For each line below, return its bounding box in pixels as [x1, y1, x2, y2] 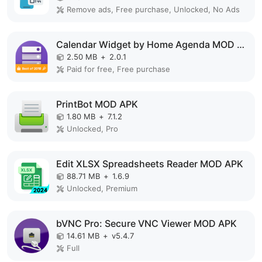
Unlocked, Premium [67, 184, 137, 193]
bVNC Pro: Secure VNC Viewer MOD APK [56, 218, 237, 229]
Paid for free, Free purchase [67, 64, 170, 74]
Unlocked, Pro [67, 124, 118, 133]
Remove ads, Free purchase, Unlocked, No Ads [67, 5, 240, 14]
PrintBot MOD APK [56, 98, 138, 110]
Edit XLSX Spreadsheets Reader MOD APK [56, 158, 243, 170]
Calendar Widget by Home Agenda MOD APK [237, 39, 244, 50]
